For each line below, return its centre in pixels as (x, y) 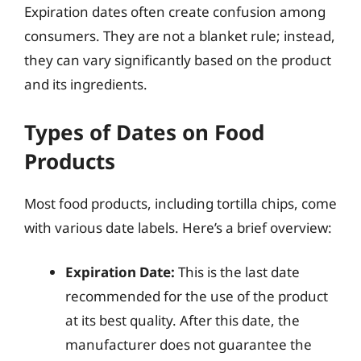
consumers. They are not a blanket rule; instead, (180, 36)
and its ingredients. (86, 84)
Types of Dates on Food (144, 132)
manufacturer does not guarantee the (189, 344)
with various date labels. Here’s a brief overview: (178, 227)
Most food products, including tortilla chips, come (180, 203)
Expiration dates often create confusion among (175, 12)
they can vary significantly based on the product (178, 60)
